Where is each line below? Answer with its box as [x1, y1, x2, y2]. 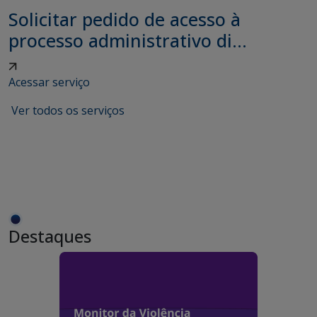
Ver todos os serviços [11, 103, 125, 118]
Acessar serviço [8, 74, 90, 90]
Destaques [8, 225, 91, 248]
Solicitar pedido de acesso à [8, 7, 241, 31]
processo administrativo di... [8, 28, 247, 52]
